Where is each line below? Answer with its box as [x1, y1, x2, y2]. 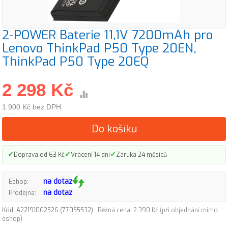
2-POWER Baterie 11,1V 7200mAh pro [2, 26, 213, 43]
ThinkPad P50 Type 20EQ [2, 53, 149, 70]
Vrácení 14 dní [71, 150, 110, 159]
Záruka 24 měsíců [116, 150, 167, 159]
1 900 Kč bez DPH [2, 103, 61, 111]
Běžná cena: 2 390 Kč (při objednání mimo [98, 206, 218, 214]
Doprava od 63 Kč [14, 150, 65, 159]
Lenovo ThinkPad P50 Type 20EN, [2, 40, 196, 56]
